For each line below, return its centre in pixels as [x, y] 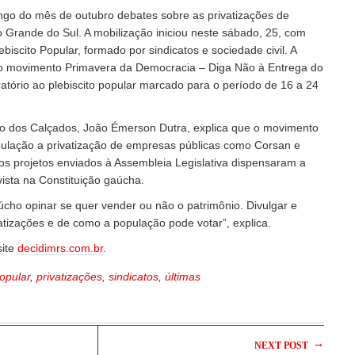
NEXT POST [282, 346]
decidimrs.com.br [60, 248]
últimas [183, 277]
